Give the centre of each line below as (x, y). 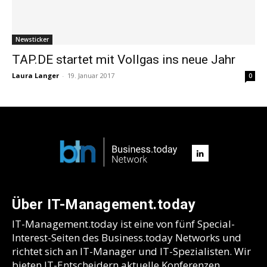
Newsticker (32, 40)
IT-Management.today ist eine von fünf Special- (123, 224)
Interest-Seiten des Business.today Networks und (127, 238)
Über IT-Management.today (104, 205)
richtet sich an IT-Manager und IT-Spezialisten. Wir (131, 252)
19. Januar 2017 (91, 76)
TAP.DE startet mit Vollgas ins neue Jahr (124, 60)
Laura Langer (35, 76)
